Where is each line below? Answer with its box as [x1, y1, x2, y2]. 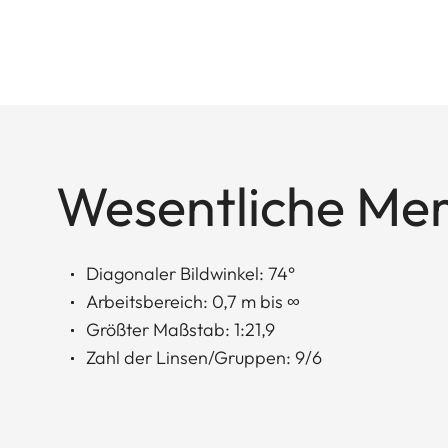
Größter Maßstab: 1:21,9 [86, 317, 275, 341]
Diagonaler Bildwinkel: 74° [86, 261, 295, 285]
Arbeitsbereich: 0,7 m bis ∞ [86, 289, 300, 313]
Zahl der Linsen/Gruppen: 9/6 [86, 345, 322, 369]
